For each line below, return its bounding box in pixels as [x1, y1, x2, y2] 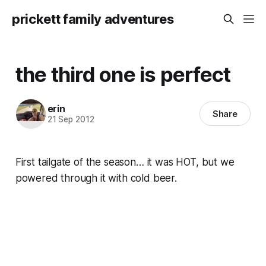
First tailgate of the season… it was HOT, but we [15, 156, 235, 168]
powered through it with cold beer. [15, 172, 177, 184]
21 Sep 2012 [47, 115, 94, 125]
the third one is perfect [15, 61, 231, 87]
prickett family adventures [12, 11, 174, 27]
